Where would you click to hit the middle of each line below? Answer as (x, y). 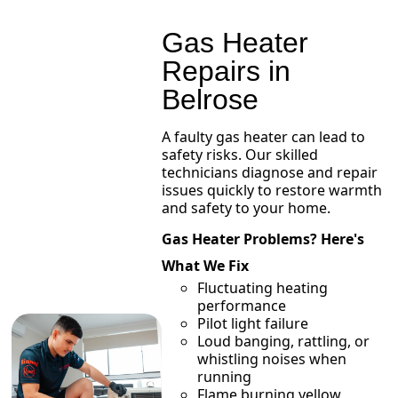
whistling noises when (271, 359)
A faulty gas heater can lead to (263, 137)
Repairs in (226, 72)
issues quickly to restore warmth (271, 191)
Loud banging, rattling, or (283, 342)
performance (241, 306)
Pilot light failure (252, 324)
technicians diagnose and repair (269, 173)
